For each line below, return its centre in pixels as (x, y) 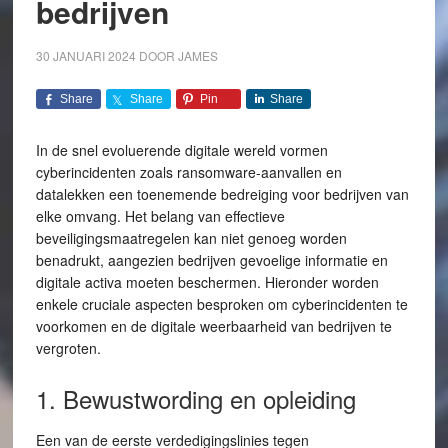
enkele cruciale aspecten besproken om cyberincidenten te (221, 304)
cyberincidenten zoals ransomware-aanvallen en (188, 172)
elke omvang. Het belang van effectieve (160, 216)
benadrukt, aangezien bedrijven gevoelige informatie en (211, 260)
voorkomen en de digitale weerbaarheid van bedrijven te (213, 326)
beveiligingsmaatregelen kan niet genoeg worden (191, 238)
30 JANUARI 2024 (85, 55)
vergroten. (68, 348)
